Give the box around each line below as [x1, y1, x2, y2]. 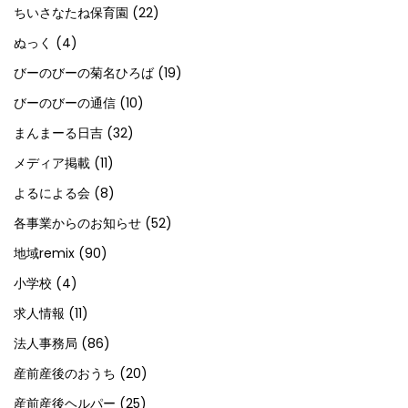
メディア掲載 [14, 154, 90, 172]
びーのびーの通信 [14, 94, 116, 112]
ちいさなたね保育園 [14, 4, 128, 22]
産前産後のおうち [14, 364, 116, 382]
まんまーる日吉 [14, 124, 103, 142]
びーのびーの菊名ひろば [14, 64, 154, 82]
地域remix [14, 244, 75, 262]
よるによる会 [14, 184, 90, 202]
